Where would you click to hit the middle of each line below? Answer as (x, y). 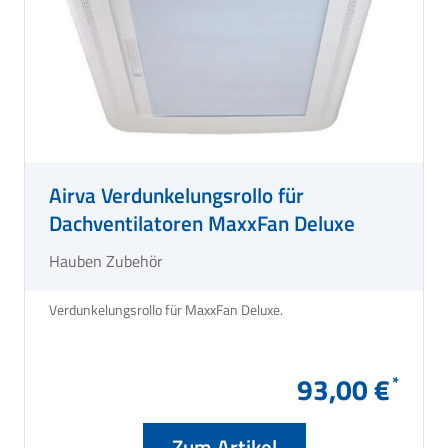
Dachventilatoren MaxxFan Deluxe (202, 222)
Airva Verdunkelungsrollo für (176, 194)
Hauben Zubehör (106, 260)
